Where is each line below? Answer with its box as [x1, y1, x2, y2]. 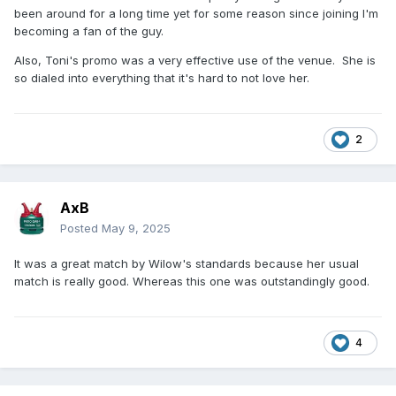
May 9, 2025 [102, 221, 171, 236]
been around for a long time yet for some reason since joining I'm [14, 5, 378, 20]
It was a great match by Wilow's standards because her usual [14, 256, 359, 271]
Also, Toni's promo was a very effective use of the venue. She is [14, 52, 376, 67]
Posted [60, 221, 102, 236]
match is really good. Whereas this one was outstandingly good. [14, 274, 369, 289]
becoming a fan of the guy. [14, 23, 164, 38]
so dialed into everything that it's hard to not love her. [14, 70, 309, 85]
